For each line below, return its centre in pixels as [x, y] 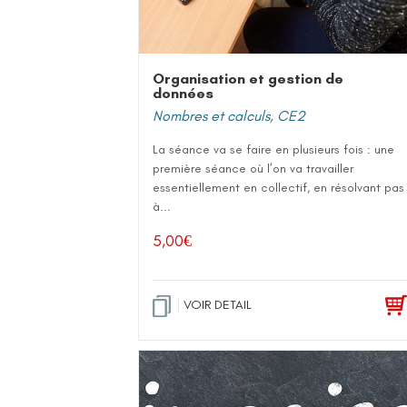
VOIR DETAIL [218, 305]
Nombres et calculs [211, 116]
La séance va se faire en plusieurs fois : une [273, 149]
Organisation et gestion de [248, 79]
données [183, 93]
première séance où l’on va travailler [253, 169]
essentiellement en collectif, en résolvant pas [278, 188]
